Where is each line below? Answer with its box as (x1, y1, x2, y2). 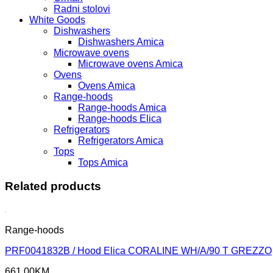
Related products (5, 179, 101, 193)
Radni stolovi (54, 3, 110, 14)
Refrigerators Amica (78, 135, 163, 146)
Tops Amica (78, 157, 128, 168)
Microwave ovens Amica (78, 58, 183, 69)
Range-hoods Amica (78, 102, 166, 113)
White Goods (29, 14, 85, 25)
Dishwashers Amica (78, 36, 164, 47)
